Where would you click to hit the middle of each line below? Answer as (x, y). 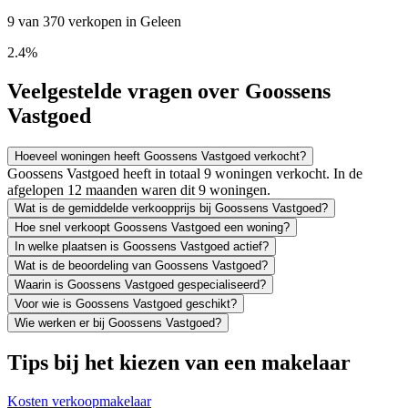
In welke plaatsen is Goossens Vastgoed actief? (142, 246)
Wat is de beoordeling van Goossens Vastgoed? (141, 265)
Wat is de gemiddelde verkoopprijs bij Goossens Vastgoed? (171, 208)
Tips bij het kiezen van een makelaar (179, 362)
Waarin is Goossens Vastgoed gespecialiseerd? (140, 284)
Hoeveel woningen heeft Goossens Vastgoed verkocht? (160, 156)
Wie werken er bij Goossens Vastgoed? (118, 322)
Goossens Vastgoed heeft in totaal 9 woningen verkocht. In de (185, 173)
